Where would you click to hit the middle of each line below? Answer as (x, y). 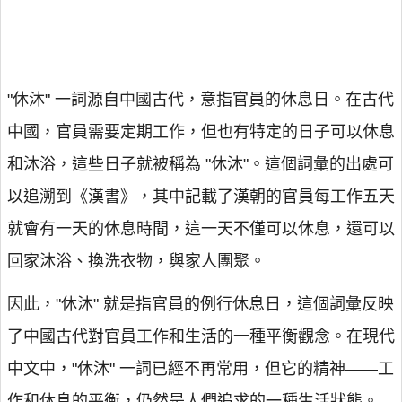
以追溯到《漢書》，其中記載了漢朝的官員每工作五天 (201, 197)
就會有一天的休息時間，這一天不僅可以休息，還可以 (201, 229)
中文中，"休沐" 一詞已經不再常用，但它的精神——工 (201, 369)
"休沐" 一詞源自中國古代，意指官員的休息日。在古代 (201, 100)
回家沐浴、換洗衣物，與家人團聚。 (136, 261)
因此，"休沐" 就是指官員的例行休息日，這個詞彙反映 (201, 304)
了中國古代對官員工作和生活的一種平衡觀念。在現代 (201, 336)
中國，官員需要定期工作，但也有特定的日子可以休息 (201, 132)
